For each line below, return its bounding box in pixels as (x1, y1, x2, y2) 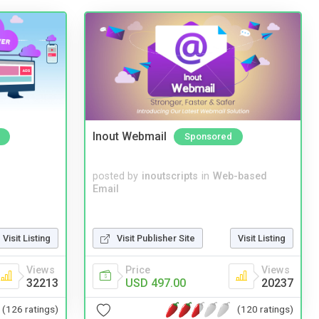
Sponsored (184, 131, 232, 142)
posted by (93, 169, 138, 182)
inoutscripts (142, 169, 198, 182)
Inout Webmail (93, 130, 167, 144)
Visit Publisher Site (117, 232, 195, 244)
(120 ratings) (237, 303, 293, 315)
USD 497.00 (125, 276, 186, 290)
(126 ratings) (2, 303, 58, 315)
